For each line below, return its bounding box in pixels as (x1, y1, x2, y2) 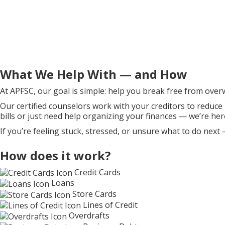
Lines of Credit (83, 199, 138, 210)
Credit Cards (74, 166, 121, 178)
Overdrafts (69, 210, 109, 221)
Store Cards (72, 188, 117, 200)
